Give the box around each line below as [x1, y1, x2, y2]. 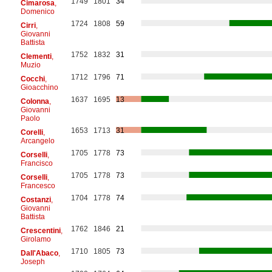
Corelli [20, 127, 43, 137]
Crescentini [20, 226, 61, 235]
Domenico [20, 7, 55, 16]
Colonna [20, 97, 49, 106]
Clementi [20, 52, 52, 61]
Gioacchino [20, 83, 58, 92]
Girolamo [20, 234, 51, 243]
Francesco [20, 181, 55, 190]
